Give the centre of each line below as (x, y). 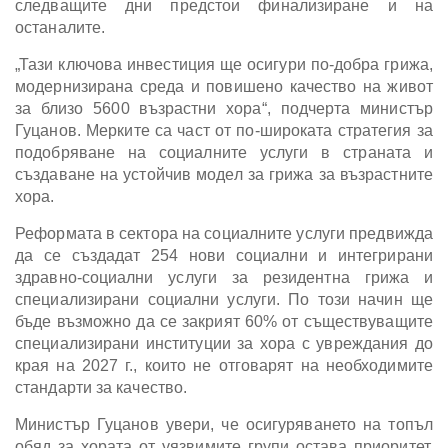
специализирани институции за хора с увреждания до (224, 343)
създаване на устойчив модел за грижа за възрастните (224, 174)
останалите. (60, 27)
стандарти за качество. (101, 387)
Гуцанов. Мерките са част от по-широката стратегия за (224, 130)
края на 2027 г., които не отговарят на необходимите (224, 365)
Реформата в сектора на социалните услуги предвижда (224, 233)
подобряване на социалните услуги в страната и (224, 152)
